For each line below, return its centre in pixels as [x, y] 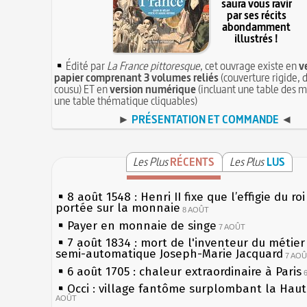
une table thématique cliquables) [126, 100]
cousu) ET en [82, 89]
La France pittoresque [154, 65]
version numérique [153, 89]
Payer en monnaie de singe [142, 225]
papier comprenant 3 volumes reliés [137, 77]
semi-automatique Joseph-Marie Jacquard [170, 254]
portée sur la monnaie [118, 208]
